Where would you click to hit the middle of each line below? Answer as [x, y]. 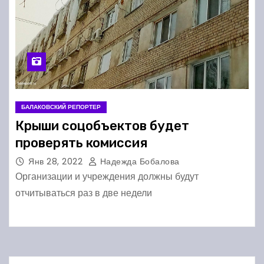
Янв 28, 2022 [57, 161]
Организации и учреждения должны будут [107, 176]
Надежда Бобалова [138, 161]
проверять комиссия [81, 143]
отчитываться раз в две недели [84, 193]
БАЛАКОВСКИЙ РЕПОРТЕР [61, 107]
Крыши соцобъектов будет [102, 126]
